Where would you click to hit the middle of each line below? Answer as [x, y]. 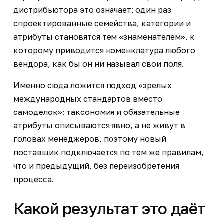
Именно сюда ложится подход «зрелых [92, 85]
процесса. [33, 179]
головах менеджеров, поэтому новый [90, 139]
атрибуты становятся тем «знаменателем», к [104, 37]
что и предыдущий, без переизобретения [96, 166]
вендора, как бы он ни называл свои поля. [98, 63]
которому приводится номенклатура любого [104, 50]
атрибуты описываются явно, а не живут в [99, 125]
